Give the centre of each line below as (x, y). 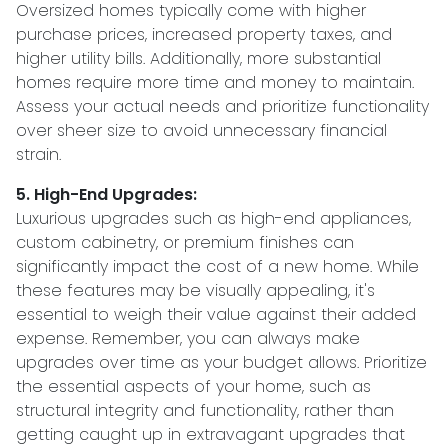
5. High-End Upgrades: (106, 194)
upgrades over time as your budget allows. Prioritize (221, 362)
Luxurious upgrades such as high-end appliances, (213, 218)
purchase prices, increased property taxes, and (204, 34)
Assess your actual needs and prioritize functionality (222, 106)
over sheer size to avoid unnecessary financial (201, 130)
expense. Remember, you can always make (188, 338)
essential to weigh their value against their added (216, 314)
